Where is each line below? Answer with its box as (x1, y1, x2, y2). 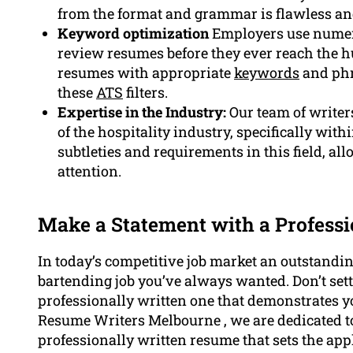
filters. (123, 83, 168, 102)
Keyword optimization (58, 24, 209, 43)
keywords (234, 63, 299, 83)
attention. (58, 162, 121, 181)
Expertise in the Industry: (58, 102, 226, 122)
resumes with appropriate (58, 63, 234, 83)
